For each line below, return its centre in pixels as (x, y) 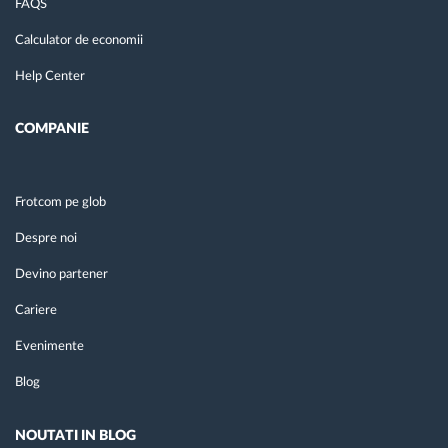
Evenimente (49, 347)
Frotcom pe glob (60, 203)
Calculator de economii (79, 41)
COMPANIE (52, 129)
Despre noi (46, 239)
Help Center (50, 77)
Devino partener (61, 275)
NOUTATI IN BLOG (75, 436)
